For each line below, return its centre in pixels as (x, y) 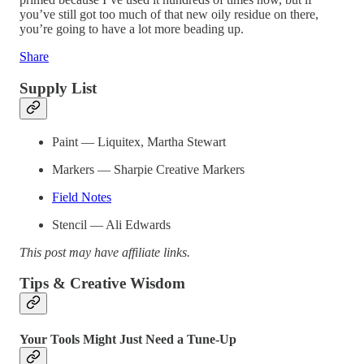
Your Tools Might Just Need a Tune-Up (128, 339)
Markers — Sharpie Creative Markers (148, 169)
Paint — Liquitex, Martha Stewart (139, 141)
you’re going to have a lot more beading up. (132, 29)
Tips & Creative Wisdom (102, 284)
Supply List (58, 88)
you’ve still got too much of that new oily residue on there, (169, 15)
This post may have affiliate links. (105, 252)
